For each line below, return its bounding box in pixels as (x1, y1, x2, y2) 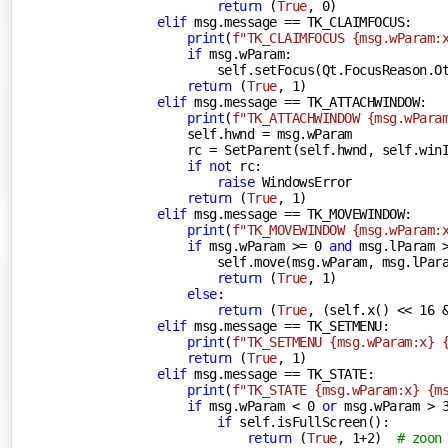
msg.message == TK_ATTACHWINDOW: (186, 93, 427, 110)
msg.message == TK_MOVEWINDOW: (186, 205, 412, 222)
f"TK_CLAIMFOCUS (231, 29, 352, 46)
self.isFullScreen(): (231, 413, 390, 430)
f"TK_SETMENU (231, 333, 330, 350)
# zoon (396, 429, 442, 446)
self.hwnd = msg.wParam (96, 125, 352, 142)
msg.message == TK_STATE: (186, 365, 375, 382)
